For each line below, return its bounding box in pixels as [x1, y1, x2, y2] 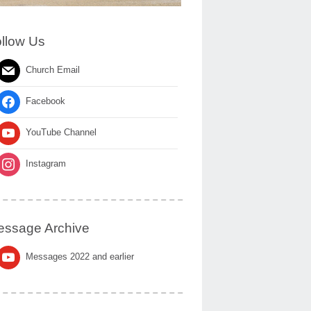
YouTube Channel [26, 127, 96, 138]
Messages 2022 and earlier [26, 251, 134, 262]
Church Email [26, 65, 80, 76]
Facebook [26, 96, 65, 107]
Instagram [26, 158, 66, 169]
